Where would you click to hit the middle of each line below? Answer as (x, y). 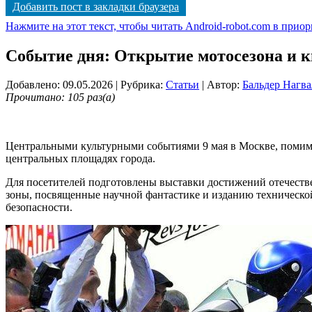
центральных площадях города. (80, 159)
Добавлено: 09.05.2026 (59, 85)
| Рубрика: (141, 85)
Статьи (182, 85)
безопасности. (39, 208)
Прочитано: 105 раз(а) (60, 97)
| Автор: (221, 85)
